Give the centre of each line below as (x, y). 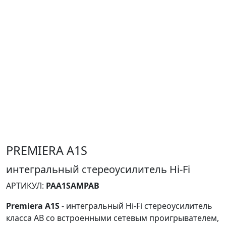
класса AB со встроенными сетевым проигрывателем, (112, 218)
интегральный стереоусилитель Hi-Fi (98, 169)
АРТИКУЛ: (26, 186)
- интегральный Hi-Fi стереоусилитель (136, 206)
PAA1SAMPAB (73, 186)
